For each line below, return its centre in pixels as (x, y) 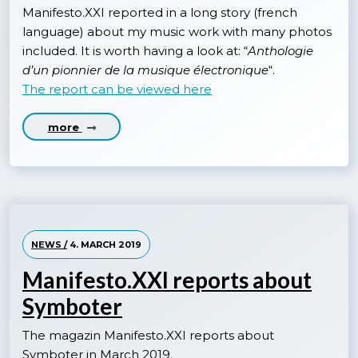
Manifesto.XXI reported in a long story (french (160, 12)
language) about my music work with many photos (177, 31)
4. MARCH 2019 (104, 245)
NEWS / (49, 245)
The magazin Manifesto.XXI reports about (148, 336)
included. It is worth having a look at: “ (135, 50)
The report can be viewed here (117, 89)
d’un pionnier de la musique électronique (145, 70)
